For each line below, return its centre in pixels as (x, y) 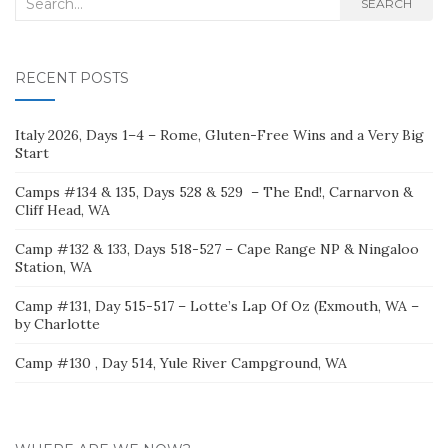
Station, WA (53, 267)
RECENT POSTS (72, 78)
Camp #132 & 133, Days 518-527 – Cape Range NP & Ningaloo (217, 249)
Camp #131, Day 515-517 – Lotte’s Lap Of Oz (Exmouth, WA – (217, 306)
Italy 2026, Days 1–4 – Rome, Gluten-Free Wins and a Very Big (219, 135)
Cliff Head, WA (64, 210)
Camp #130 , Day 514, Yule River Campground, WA (181, 363)
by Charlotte (57, 324)
